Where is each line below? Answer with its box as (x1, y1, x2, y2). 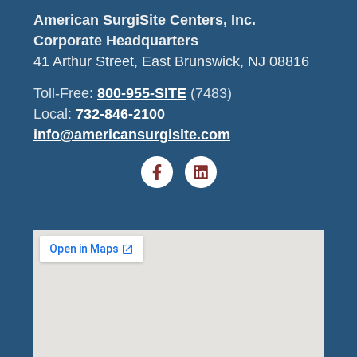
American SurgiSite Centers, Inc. (33, 11, 256, 28)
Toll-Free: (33, 85, 97, 102)
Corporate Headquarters (33, 32, 198, 49)
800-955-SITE (97, 85, 186, 102)
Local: (33, 106, 76, 123)
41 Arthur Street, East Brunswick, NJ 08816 (33, 53, 309, 69)
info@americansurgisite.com (33, 127, 230, 143)
